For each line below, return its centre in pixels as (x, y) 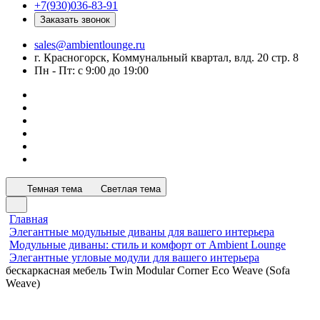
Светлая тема (131, 189)
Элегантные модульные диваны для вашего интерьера (142, 232)
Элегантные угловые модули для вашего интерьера (134, 257)
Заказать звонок (75, 20)
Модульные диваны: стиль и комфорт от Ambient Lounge (147, 245)
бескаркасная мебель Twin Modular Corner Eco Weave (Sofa (148, 270)
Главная (29, 219)
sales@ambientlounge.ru (90, 45)
